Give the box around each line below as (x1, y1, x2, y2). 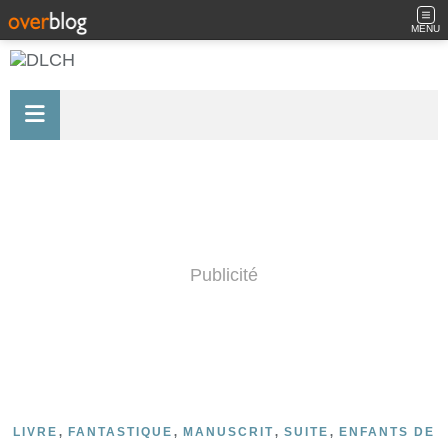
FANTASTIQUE (68, 425, 173, 439)
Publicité (190, 265, 258, 285)
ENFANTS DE (339, 425, 435, 439)
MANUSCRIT (183, 425, 274, 439)
